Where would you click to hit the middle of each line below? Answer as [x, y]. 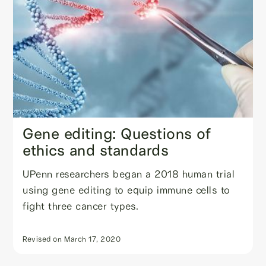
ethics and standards [96, 151]
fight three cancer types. [81, 205]
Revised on [42, 238]
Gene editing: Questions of [117, 134]
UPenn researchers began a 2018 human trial [129, 173]
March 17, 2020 [93, 238]
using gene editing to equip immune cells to [126, 189]
